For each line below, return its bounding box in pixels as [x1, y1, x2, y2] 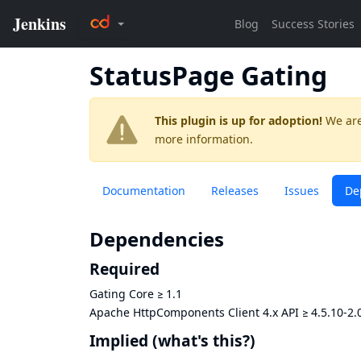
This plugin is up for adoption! [155, 113, 322, 128]
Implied [89, 329, 148, 351]
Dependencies [89, 226, 224, 253]
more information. [155, 131, 253, 147]
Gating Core [89, 286, 154, 302]
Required [89, 258, 160, 280]
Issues [284, 183, 319, 198]
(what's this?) [152, 329, 255, 351]
